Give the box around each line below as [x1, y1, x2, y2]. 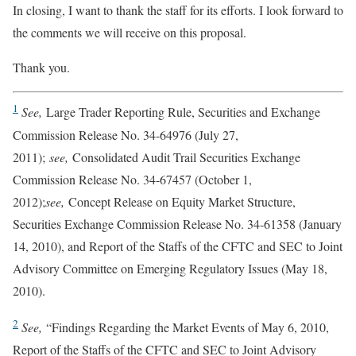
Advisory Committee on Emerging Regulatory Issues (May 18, [13, 259, 327, 277]
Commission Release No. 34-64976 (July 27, [13, 126, 238, 143]
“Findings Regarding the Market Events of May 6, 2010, [46, 318, 329, 335]
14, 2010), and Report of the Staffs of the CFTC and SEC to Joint [13, 237, 342, 254]
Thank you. [13, 59, 70, 76]
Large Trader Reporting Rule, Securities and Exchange [46, 103, 320, 121]
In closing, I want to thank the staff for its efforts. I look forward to [13, 2, 343, 19]
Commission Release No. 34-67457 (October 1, [13, 170, 252, 188]
